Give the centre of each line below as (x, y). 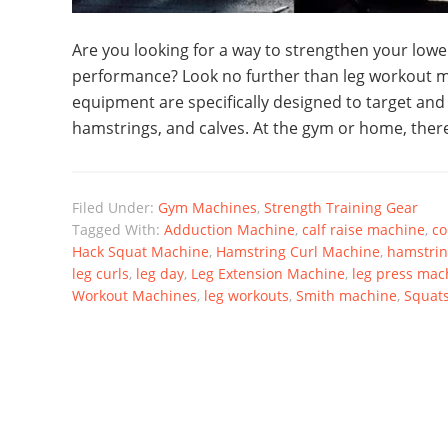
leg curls (100, 274)
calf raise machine (363, 230)
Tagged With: (118, 230)
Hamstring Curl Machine (298, 252)
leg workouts (246, 296)
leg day (160, 274)
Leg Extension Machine (268, 274)
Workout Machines (134, 296)
